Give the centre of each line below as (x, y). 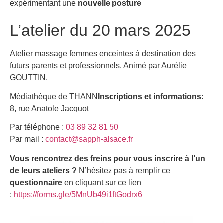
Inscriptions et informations (149, 97)
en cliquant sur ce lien (102, 182)
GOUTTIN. (29, 77)
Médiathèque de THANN (54, 97)
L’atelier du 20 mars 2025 (100, 30)
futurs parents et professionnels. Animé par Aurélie (98, 65)
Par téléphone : (38, 127)
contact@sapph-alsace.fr (89, 139)
